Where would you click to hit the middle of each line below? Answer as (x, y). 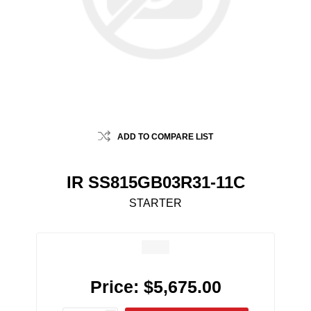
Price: (114, 287)
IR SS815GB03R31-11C (155, 183)
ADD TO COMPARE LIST (165, 137)
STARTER (155, 203)
